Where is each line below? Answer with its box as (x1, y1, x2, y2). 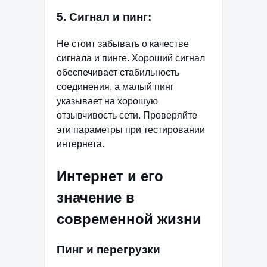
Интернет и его (57, 167, 163, 184)
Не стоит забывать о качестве (57, 38, 189, 49)
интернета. (57, 138, 104, 149)
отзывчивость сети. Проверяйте (57, 110, 197, 120)
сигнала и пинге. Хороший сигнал (57, 52, 205, 63)
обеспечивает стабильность (57, 67, 179, 77)
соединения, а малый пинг (57, 81, 174, 92)
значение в (57, 189, 135, 206)
